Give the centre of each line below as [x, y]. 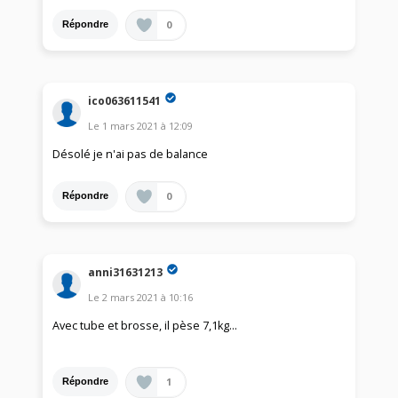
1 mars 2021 [131, 125]
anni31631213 [126, 272]
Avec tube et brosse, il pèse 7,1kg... [145, 325]
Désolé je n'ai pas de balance [131, 154]
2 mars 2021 [131, 297]
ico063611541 [125, 100]
